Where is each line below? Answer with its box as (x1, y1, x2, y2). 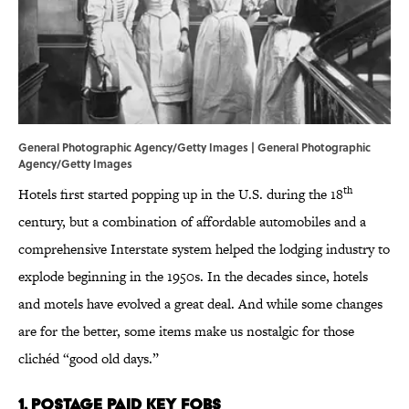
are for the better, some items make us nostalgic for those (18, 321, 354, 341)
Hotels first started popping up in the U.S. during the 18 (18, 184, 343, 204)
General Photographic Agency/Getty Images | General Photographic (18, 139, 371, 156)
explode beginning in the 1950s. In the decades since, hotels (18, 267, 368, 287)
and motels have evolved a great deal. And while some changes (18, 294, 383, 314)
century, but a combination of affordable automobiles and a (18, 212, 366, 232)
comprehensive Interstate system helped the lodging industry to (18, 239, 390, 259)
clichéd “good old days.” (18, 349, 163, 369)
